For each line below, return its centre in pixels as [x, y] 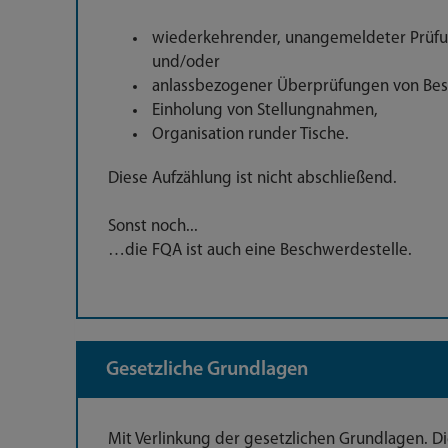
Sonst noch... [153, 226]
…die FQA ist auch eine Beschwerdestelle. [260, 250]
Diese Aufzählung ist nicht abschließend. [254, 178]
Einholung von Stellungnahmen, [265, 110]
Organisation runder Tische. [250, 134]
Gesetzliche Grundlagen [207, 370]
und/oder [186, 62]
